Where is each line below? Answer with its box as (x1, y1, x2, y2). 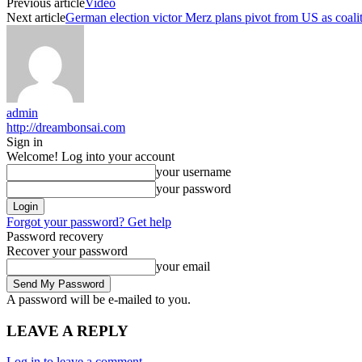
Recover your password (6, 243, 128, 258)
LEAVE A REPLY (6, 322, 128, 339)
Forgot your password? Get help (6, 214, 171, 229)
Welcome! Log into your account (6, 149, 175, 163)
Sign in (6, 134, 43, 149)
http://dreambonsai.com (6, 120, 125, 134)
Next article (6, 10, 65, 24)
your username (156, 164, 231, 179)
